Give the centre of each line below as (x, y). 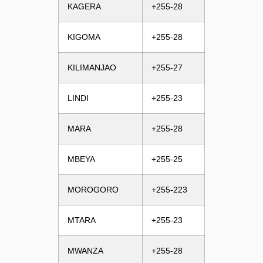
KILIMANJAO (92, 67)
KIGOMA (84, 37)
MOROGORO (93, 189)
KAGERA (84, 6)
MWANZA (85, 250)
